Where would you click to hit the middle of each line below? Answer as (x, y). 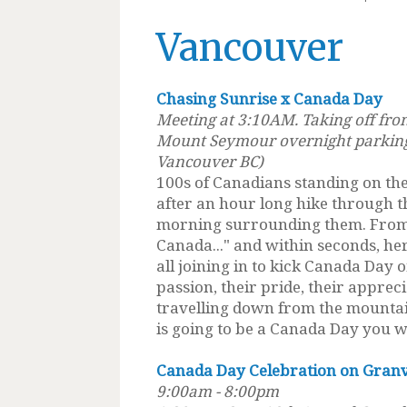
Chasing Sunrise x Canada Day (269, 98)
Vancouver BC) (210, 161)
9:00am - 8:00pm (219, 391)
